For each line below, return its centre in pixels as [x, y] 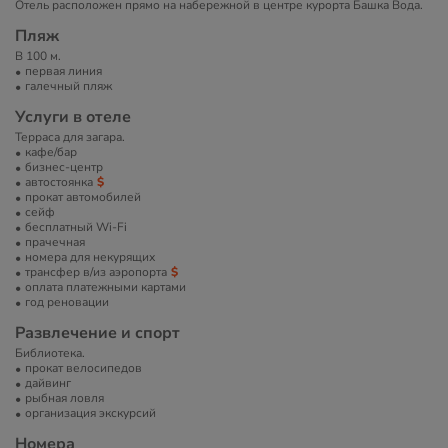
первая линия [63, 71]
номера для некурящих [90, 257]
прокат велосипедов [83, 368]
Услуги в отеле [73, 117]
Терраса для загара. [70, 137]
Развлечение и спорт [97, 333]
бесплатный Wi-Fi [76, 227]
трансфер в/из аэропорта [96, 272]
